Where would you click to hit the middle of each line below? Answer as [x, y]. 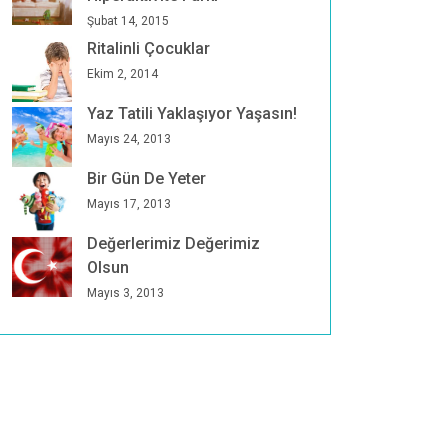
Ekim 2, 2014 [122, 74]
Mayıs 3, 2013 [125, 293]
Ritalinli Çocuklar [148, 48]
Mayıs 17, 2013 [129, 204]
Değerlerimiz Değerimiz [173, 243]
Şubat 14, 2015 [128, 21]
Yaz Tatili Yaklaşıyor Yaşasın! [192, 113]
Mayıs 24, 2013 [129, 139]
